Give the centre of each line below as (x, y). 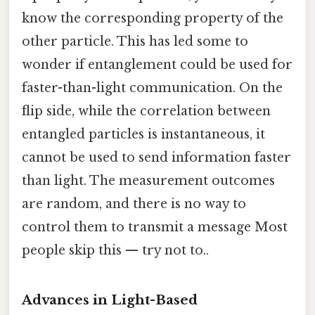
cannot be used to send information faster (156, 158)
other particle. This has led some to (135, 42)
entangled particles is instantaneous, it (143, 135)
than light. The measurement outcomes (148, 181)
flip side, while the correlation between (146, 111)
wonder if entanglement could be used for (157, 65)
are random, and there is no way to (134, 204)
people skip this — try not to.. (115, 251)
